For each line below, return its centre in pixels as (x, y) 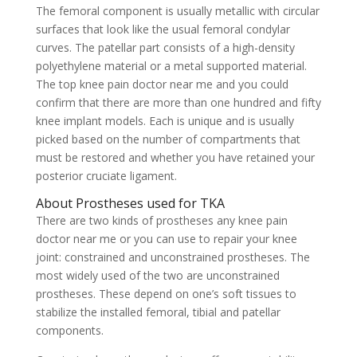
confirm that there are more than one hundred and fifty (178, 102)
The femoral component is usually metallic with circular (177, 11)
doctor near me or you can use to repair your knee (166, 239)
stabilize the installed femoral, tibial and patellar (158, 312)
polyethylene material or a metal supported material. (171, 66)
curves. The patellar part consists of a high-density (165, 47)
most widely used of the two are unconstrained (157, 275)
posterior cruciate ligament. (106, 176)
